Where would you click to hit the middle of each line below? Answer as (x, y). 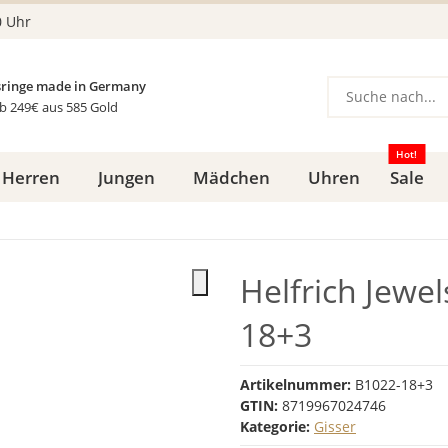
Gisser (335, 426)
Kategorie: (277, 426)
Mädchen (231, 177)
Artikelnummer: (297, 384)
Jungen (126, 177)
